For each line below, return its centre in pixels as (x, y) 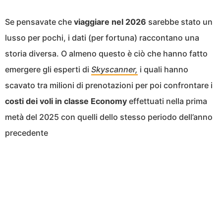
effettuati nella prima (167, 101)
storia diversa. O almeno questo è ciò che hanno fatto (106, 54)
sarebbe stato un (179, 22)
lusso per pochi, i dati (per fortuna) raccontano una (102, 38)
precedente (27, 133)
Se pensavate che (39, 22)
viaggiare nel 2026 (110, 22)
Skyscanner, (114, 69)
